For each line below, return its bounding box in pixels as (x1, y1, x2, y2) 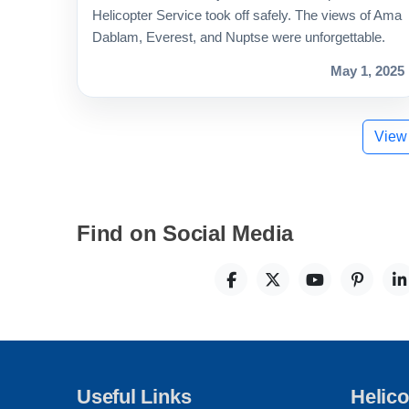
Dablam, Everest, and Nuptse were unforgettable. (92, 29, 385, 46)
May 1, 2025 (330, 63, 404, 79)
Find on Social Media (77, 221, 294, 246)
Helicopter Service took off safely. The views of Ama (92, 7, 402, 24)
